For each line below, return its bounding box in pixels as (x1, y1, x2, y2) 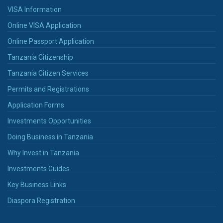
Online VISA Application (7, 21, 81, 29)
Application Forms (7, 101, 64, 109)
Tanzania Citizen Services (7, 69, 89, 77)
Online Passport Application (7, 37, 94, 45)
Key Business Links (7, 180, 66, 189)
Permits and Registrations (7, 85, 89, 93)
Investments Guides (7, 164, 70, 173)
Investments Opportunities (7, 116, 91, 125)
